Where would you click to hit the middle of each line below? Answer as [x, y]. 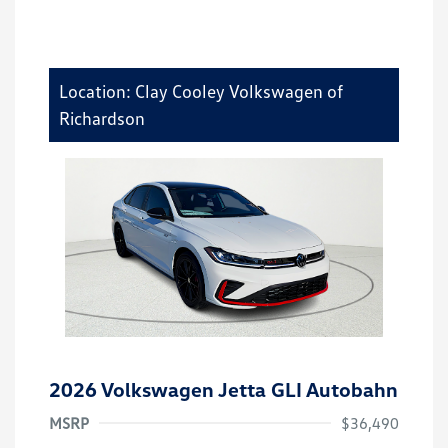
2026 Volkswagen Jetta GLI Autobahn [223, 389]
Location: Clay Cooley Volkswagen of [201, 91]
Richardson [102, 118]
